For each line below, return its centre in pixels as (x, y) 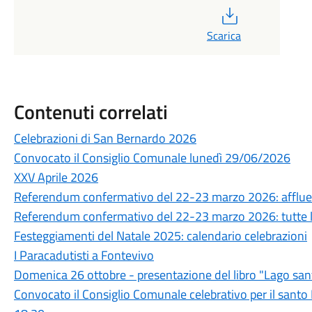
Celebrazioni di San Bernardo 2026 (105, 138)
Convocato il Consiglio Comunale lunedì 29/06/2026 (152, 158)
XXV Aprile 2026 (56, 177)
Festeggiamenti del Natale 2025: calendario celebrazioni (160, 236)
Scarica (224, 36)
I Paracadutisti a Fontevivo (84, 255)
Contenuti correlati (91, 112)
